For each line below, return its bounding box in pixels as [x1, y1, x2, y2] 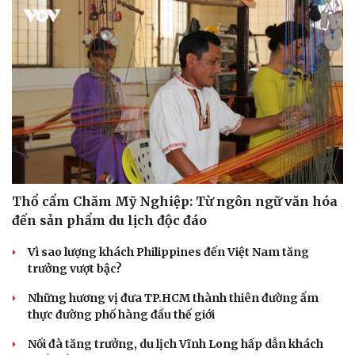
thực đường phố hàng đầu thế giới [28, 307, 215, 323]
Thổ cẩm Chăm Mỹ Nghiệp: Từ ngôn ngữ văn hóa [12, 193, 338, 210]
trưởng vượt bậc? [28, 261, 122, 277]
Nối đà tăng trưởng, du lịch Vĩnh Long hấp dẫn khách [28, 337, 323, 352]
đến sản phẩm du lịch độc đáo [12, 212, 207, 229]
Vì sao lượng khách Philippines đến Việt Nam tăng [28, 245, 309, 260]
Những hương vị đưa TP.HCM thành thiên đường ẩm [28, 291, 319, 306]
